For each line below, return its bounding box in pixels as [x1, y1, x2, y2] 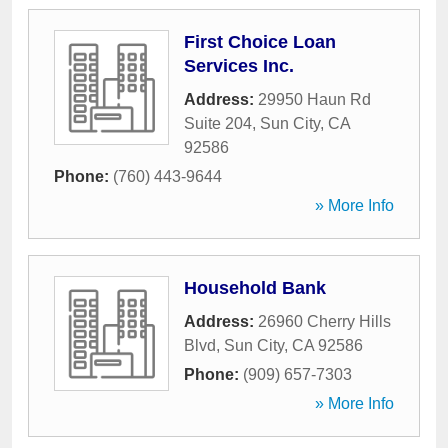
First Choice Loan [184, 32, 336, 52]
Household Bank [184, 278, 326, 298]
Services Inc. [184, 56, 294, 76]
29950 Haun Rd [258, 91, 371, 108]
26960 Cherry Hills [258, 313, 391, 330]
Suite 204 [184, 115, 252, 132]
